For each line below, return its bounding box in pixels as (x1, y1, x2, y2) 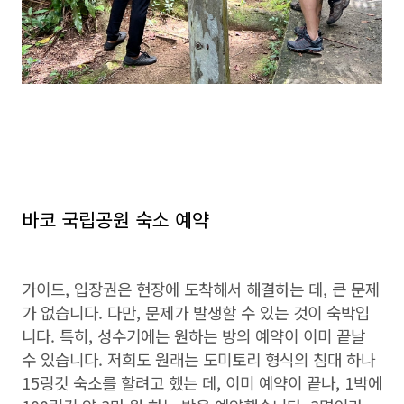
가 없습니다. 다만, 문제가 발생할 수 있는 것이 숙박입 (22, 300, 370, 324)
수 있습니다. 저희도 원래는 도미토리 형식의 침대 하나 (22, 347, 375, 371)
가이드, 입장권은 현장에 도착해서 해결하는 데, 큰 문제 (22, 277, 380, 300)
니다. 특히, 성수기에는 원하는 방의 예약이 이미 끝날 (22, 324, 365, 347)
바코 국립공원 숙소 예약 (22, 206, 209, 233)
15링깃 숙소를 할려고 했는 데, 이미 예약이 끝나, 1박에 (22, 371, 382, 394)
